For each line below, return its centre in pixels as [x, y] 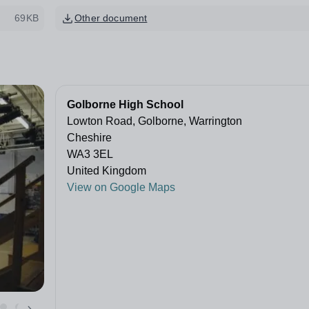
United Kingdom [107, 171]
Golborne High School [125, 105]
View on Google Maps [121, 188]
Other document [111, 18]
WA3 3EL [90, 154]
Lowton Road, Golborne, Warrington [154, 121]
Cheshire [89, 138]
